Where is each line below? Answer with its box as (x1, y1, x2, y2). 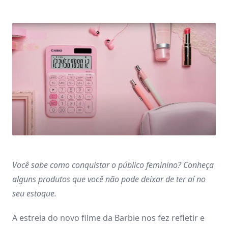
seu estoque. (12, 187, 59, 199)
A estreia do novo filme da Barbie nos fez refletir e (12, 212, 205, 223)
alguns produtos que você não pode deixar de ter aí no (12, 173, 206, 185)
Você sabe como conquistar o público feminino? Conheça (12, 159, 214, 170)
